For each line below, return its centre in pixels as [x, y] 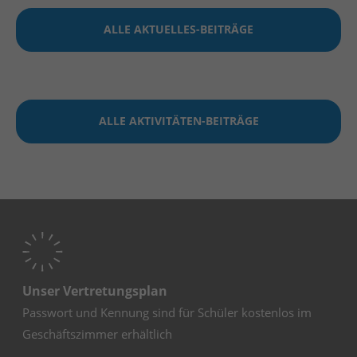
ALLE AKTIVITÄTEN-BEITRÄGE [178, 121]
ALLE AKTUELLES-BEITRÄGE [178, 29]
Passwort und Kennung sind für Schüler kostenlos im [167, 313]
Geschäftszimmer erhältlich [98, 334]
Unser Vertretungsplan [95, 291]
